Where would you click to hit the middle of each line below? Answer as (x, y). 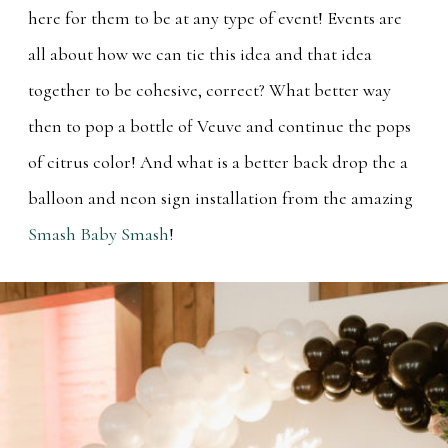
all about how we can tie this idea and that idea (200, 53)
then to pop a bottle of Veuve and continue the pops (219, 125)
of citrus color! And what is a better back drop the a (218, 161)
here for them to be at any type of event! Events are (215, 17)
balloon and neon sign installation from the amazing (220, 197)
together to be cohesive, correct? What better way (209, 89)
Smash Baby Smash (98, 233)
